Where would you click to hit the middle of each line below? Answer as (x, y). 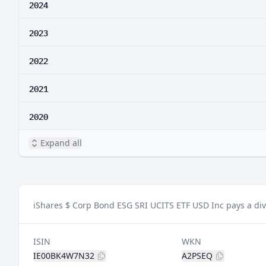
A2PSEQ (197, 256)
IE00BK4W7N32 (64, 256)
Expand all (61, 143)
